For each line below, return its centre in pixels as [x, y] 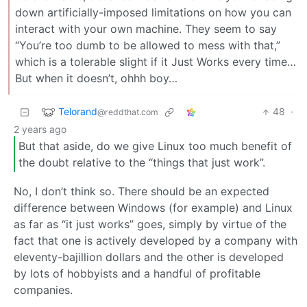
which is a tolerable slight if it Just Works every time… [156, 62]
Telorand [78, 111]
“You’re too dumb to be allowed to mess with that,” [148, 46]
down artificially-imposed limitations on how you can [153, 13]
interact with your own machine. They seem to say [146, 29]
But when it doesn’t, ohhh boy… [96, 78]
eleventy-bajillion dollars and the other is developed [149, 257]
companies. [43, 290]
